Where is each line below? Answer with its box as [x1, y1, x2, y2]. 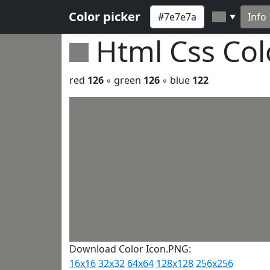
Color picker [69, 8, 140, 25]
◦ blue [160, 74, 192, 87]
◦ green [104, 74, 143, 87]
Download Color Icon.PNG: [69, 242, 191, 256]
